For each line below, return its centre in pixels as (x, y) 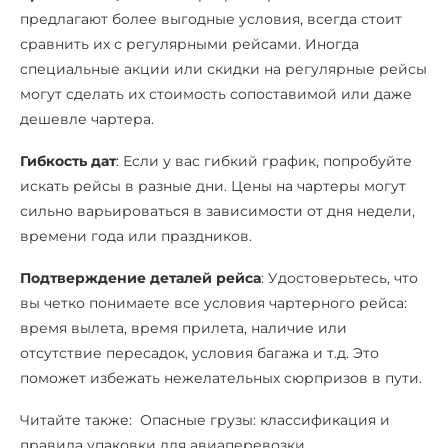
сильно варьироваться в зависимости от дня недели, (217, 210)
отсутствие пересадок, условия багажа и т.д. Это (199, 352)
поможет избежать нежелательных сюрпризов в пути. (221, 377)
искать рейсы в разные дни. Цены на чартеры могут (213, 185)
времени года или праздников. (136, 235)
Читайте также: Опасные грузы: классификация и (205, 419)
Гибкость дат (68, 160)
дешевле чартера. (87, 118)
